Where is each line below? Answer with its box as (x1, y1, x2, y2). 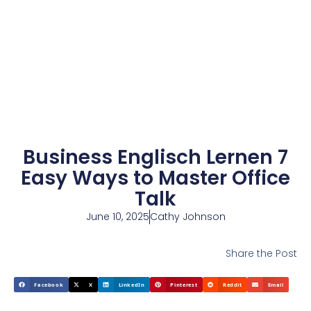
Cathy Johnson (149, 210, 226, 224)
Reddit (222, 280, 242, 288)
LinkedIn (118, 280, 145, 288)
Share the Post (226, 246, 297, 260)
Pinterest (170, 280, 198, 288)
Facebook (34, 280, 64, 288)
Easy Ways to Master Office (21, 165, 290, 192)
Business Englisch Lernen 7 (23, 144, 288, 171)
